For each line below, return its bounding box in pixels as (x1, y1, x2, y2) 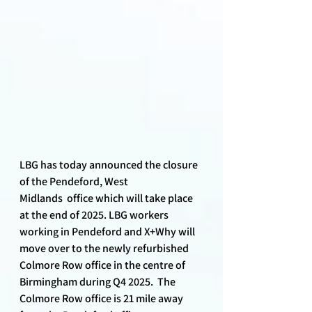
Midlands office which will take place (19, 190, 195, 205)
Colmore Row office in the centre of (19, 257, 187, 272)
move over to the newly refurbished (19, 240, 191, 256)
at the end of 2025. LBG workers (19, 207, 171, 222)
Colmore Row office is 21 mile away (19, 290, 185, 306)
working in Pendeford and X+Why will (19, 224, 197, 239)
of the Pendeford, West (19, 173, 130, 189)
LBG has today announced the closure (19, 157, 200, 172)
